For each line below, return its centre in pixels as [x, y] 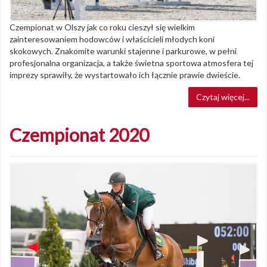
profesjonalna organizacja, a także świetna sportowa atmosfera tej [131, 63]
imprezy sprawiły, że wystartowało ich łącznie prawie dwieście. [125, 75]
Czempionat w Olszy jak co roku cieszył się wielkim [102, 27]
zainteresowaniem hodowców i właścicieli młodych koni [112, 39]
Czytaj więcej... [223, 97]
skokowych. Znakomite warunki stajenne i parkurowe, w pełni [123, 51]
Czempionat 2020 [79, 135]
